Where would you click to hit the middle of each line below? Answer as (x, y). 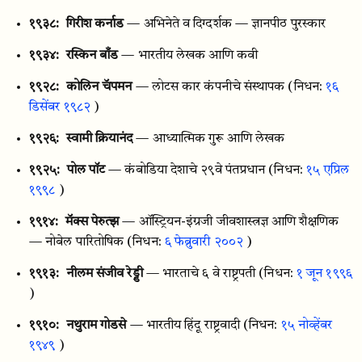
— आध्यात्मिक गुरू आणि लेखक (210, 139)
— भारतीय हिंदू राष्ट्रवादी (185, 326)
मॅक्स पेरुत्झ (92, 222)
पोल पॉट (86, 170)
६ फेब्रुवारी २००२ (204, 242)
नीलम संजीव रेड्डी (104, 274)
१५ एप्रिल (328, 170)
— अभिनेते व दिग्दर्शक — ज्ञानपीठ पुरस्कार (226, 24)
